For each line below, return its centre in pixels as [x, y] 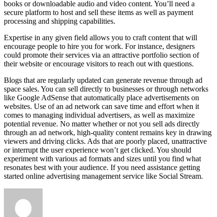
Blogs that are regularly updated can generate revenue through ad [103, 80]
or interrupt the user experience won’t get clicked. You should [98, 150]
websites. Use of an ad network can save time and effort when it [101, 107]
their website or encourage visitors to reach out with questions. [99, 64]
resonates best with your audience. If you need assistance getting [102, 168]
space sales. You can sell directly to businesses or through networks [106, 89]
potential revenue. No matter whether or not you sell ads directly [102, 124]
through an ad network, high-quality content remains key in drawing [108, 133]
